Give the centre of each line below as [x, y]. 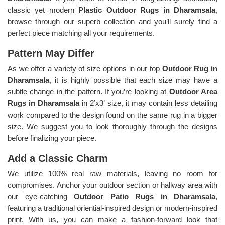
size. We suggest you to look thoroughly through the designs [113, 126]
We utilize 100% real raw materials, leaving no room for [113, 173]
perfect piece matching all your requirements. [81, 33]
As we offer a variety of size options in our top [85, 68]
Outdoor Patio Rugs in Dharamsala [145, 196]
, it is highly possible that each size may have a [133, 80]
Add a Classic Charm [58, 158]
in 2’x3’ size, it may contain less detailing [150, 103]
